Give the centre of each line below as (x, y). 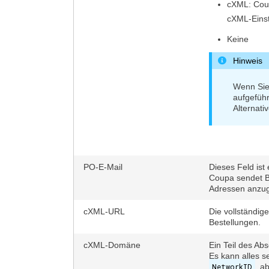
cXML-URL (104, 211)
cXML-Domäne (112, 245)
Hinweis (248, 61)
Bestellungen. (235, 222)
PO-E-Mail (103, 167)
